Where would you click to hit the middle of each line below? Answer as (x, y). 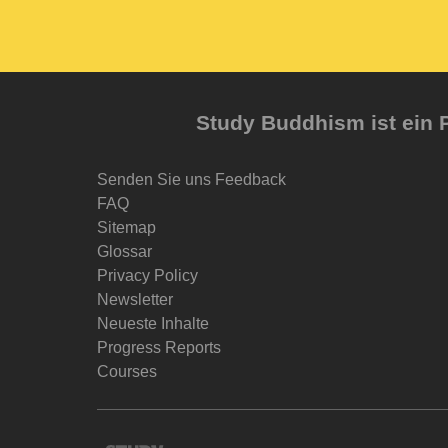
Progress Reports (159, 347)
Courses (127, 371)
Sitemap (126, 227)
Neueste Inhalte (153, 323)
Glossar (124, 251)
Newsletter (135, 299)
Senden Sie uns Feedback (191, 179)
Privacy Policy (147, 275)
